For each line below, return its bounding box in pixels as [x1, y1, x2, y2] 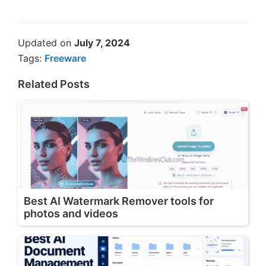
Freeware [45, 52, 86, 64]
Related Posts [18, 77, 90, 90]
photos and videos [24, 207, 118, 220]
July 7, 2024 [74, 36, 130, 49]
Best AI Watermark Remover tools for [24, 194, 214, 207]
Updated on [18, 36, 74, 49]
